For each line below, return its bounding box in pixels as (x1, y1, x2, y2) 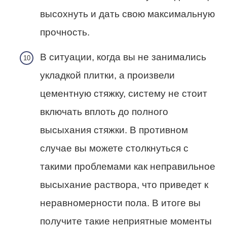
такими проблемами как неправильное (40, 161, 215, 172)
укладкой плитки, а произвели (40, 70, 175, 81)
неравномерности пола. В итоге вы (40, 198, 201, 209)
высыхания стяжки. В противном (40, 125, 188, 136)
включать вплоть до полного (40, 106, 168, 118)
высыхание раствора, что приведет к (40, 179, 208, 191)
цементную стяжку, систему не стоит (40, 88, 207, 99)
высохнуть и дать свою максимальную (40, 8, 215, 19)
